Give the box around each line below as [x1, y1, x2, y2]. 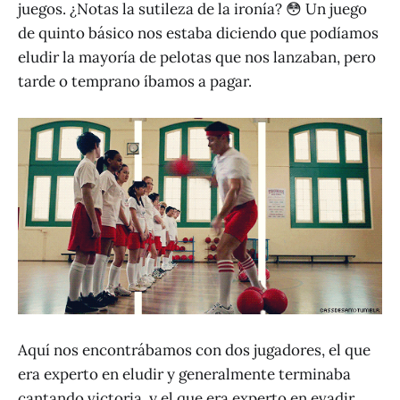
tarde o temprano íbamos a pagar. [18, 71, 252, 92]
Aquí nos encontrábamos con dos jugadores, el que [18, 340, 371, 361]
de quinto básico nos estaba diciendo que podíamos [18, 23, 379, 44]
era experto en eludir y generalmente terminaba [18, 364, 351, 385]
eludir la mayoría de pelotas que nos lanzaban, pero [18, 47, 376, 68]
